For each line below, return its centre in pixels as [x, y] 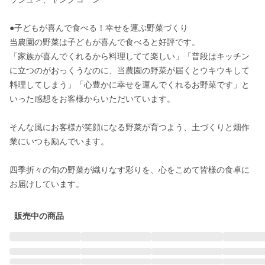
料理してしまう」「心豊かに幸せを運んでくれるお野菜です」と [130, 85]
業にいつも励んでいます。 [59, 141]
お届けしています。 [47, 184]
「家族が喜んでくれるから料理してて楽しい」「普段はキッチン [130, 56]
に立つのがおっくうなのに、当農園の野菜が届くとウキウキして [130, 70]
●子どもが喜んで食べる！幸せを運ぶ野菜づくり [99, 28]
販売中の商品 [39, 216]
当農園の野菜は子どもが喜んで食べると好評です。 [105, 42]
